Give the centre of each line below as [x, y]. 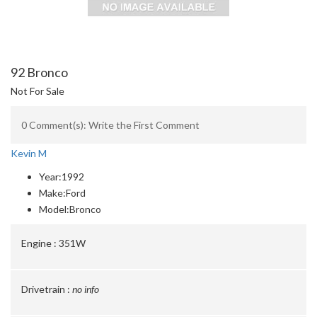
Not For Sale [38, 91]
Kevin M [29, 153]
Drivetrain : [46, 289]
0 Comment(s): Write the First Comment [110, 125]
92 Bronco [39, 72]
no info [86, 289]
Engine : [39, 243]
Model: [54, 209]
